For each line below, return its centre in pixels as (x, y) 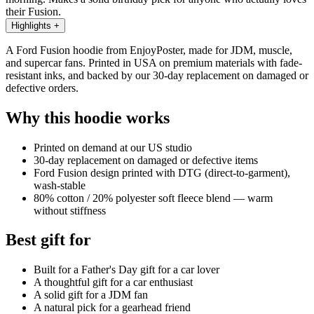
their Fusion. (33, 11)
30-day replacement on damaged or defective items (146, 160)
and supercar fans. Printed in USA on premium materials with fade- (154, 62)
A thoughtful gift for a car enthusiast (113, 282)
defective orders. (42, 88)
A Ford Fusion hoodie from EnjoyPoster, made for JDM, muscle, (149, 50)
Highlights (31, 25)
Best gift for (48, 240)
